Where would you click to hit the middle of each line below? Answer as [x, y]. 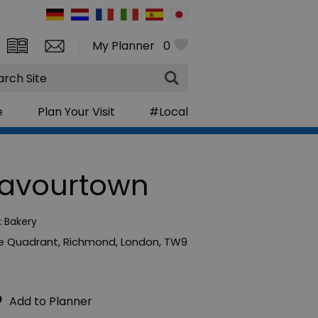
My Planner [124, 46]
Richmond [89, 241]
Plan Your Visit [76, 111]
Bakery [21, 221]
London [140, 241]
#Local [168, 111]
